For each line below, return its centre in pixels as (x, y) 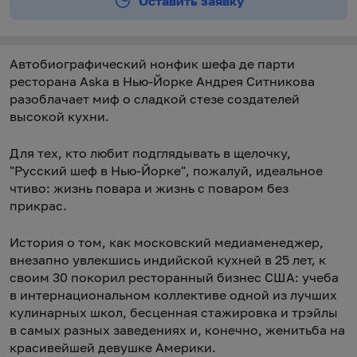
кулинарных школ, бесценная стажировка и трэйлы (174, 312)
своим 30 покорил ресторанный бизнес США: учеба (174, 277)
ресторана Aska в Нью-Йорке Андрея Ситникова (162, 81)
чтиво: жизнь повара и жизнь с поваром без (149, 188)
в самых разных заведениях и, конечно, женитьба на (177, 330)
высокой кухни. (59, 116)
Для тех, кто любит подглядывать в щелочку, (150, 153)
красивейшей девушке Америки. (113, 347)
